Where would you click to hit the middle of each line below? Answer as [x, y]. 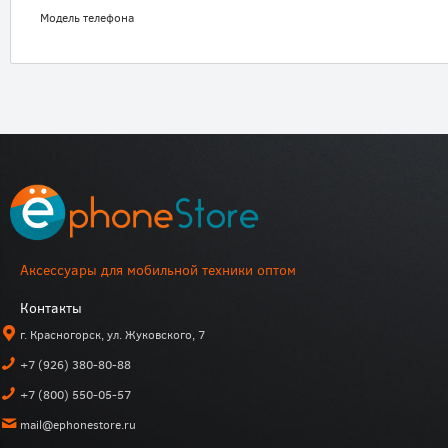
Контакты [51, 308]
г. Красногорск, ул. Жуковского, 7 [112, 334]
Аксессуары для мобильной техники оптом [158, 270]
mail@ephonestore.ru [78, 424]
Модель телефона [87, 17]
